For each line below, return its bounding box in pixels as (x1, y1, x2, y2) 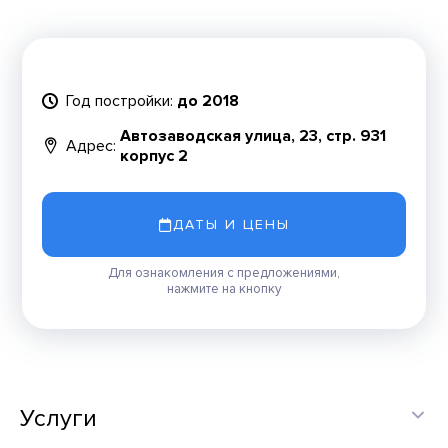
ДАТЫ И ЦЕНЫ (172, 216, 290, 233)
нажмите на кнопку (166, 281, 282, 297)
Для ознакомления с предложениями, (108, 265, 340, 281)
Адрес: (66, 135, 117, 156)
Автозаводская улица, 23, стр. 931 (120, 125, 387, 146)
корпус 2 (120, 145, 189, 166)
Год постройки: (66, 90, 174, 111)
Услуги (20, 404, 97, 433)
